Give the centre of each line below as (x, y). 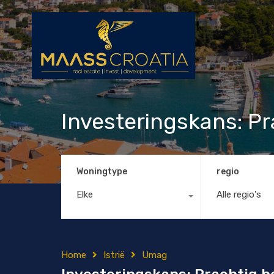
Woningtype (102, 171)
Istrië (114, 255)
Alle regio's (239, 194)
